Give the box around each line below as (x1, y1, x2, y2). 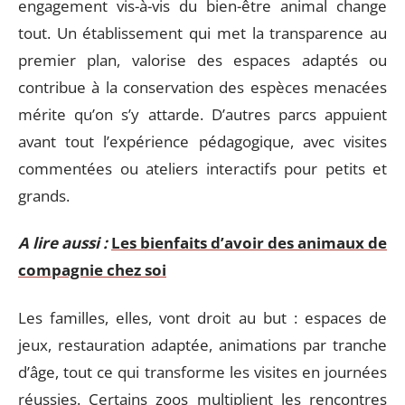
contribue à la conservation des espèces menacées (18, 76, 387, 98)
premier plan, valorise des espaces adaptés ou (18, 49, 387, 71)
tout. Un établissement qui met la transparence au (18, 22, 387, 43)
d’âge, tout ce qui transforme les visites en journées (18, 361, 387, 382)
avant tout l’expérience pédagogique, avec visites (18, 130, 387, 152)
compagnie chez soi (18, 259, 166, 280)
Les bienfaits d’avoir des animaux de (111, 232, 387, 253)
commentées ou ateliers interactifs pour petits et (18, 157, 387, 179)
